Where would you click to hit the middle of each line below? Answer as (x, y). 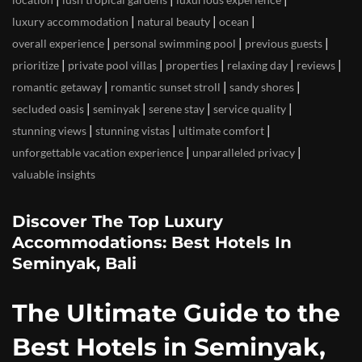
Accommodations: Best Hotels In (152, 242)
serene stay (177, 109)
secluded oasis (48, 109)
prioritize (36, 65)
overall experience (58, 43)
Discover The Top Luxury (118, 221)
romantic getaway (57, 87)
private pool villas (112, 65)
